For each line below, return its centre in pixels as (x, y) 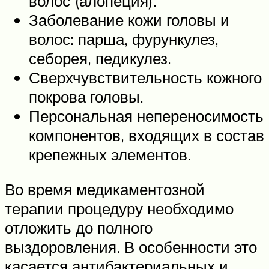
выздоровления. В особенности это (131, 246)
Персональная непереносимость (146, 116)
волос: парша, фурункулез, (124, 39)
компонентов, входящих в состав (147, 135)
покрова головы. (86, 96)
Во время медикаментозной (105, 189)
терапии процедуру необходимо (119, 208)
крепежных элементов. (110, 154)
